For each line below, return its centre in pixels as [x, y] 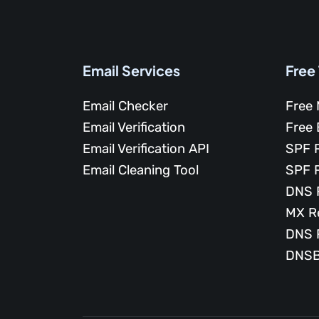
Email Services [131, 71]
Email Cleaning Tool [140, 171]
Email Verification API [146, 149]
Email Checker [125, 106]
